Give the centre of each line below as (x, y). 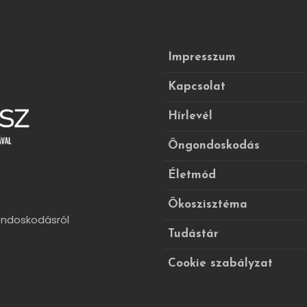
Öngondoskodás (214, 145)
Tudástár (193, 234)
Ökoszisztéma (208, 204)
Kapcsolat (197, 86)
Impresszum (202, 57)
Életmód (192, 175)
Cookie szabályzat (220, 263)
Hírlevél (190, 116)
